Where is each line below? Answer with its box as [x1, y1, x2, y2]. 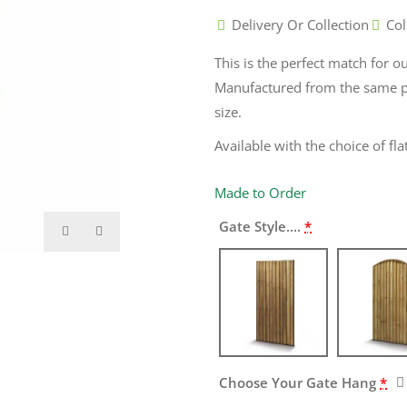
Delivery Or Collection [232, 15, 369, 34]
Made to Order [214, 183, 306, 202]
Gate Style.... [219, 216, 301, 235]
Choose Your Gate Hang [219, 372, 376, 392]
